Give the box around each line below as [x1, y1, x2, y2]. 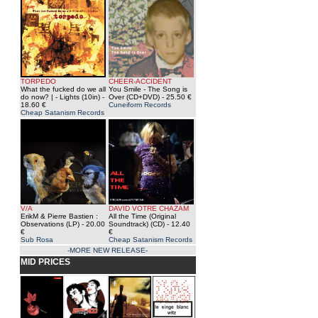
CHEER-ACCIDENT [108, 77, 172, 85]
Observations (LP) [20, 220, 79, 228]
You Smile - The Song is [108, 85, 187, 93]
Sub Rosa [20, 236, 53, 243]
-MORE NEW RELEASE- [67, 246, 148, 254]
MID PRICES [20, 257, 70, 267]
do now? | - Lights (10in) [20, 93, 100, 101]
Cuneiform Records [108, 101, 171, 109]
